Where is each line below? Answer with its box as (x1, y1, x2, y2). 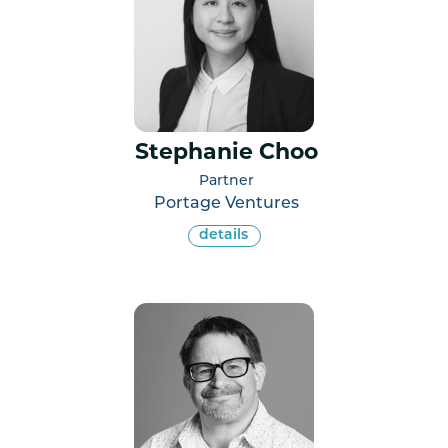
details (198, 227, 248, 243)
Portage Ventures (154, 195, 299, 212)
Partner (199, 173, 254, 189)
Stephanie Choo (135, 141, 318, 165)
